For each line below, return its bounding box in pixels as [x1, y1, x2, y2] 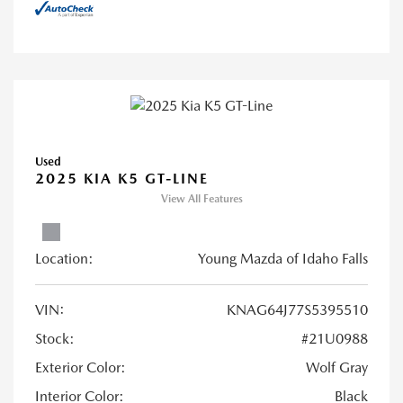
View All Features [160, 193, 243, 206]
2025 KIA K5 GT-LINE [35, 170, 209, 188]
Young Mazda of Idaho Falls [198, 250, 368, 268]
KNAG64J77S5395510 [227, 301, 368, 319]
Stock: [35, 330, 75, 348]
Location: [35, 250, 94, 268]
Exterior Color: [35, 359, 126, 377]
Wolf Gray [306, 359, 368, 377]
